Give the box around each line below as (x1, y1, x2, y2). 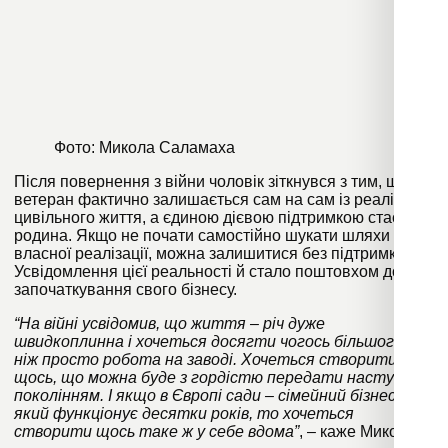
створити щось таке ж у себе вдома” (14, 422, 299, 440)
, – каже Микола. (299, 422, 420, 440)
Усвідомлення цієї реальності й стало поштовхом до (14, 262, 401, 280)
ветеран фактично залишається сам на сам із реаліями (14, 190, 423, 208)
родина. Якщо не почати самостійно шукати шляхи (14, 226, 390, 244)
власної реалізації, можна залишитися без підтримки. (14, 244, 409, 262)
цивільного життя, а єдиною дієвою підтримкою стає (14, 208, 400, 226)
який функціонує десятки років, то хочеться (14, 404, 354, 422)
